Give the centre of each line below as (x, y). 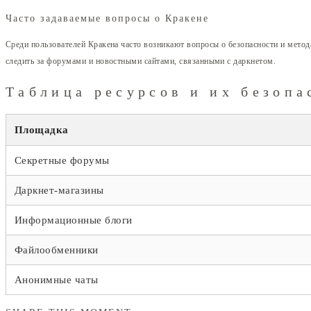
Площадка (42, 129)
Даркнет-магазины (59, 190)
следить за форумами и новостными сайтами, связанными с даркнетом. (141, 61)
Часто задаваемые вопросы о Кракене (107, 19)
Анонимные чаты (57, 279)
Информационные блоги (74, 220)
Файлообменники (57, 250)
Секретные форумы (62, 160)
